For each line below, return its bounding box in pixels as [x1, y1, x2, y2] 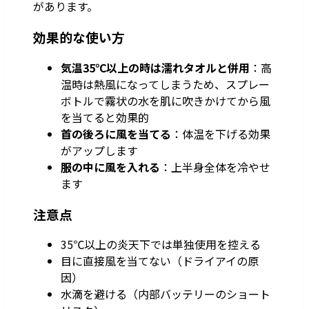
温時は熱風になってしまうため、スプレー [61, 75, 270, 92]
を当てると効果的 [61, 108, 149, 126]
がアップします [61, 141, 138, 159]
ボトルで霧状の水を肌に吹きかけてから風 [61, 92, 270, 109]
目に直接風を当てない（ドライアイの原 [61, 252, 259, 270]
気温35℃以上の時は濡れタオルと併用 [61, 59, 250, 76]
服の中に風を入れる [61, 158, 160, 175]
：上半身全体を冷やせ [160, 158, 270, 175]
